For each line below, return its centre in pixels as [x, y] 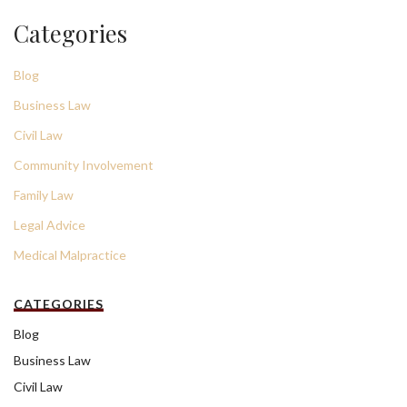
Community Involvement [84, 164]
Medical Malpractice [70, 254]
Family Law [44, 194]
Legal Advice [50, 224]
